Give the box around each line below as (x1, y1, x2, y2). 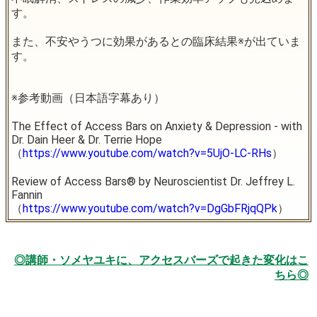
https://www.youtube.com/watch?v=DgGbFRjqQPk (23, 202, 277, 216)
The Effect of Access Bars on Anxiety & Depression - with (11, 120, 302, 134)
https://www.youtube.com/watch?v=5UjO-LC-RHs (23, 146, 272, 161)
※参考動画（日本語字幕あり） (11, 91, 165, 105)
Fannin (11, 188, 42, 202)
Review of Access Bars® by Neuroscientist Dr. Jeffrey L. (11, 175, 295, 189)
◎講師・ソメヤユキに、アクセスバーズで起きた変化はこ (14, 253, 309, 267)
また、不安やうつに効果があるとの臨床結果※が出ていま (11, 35, 301, 49)
